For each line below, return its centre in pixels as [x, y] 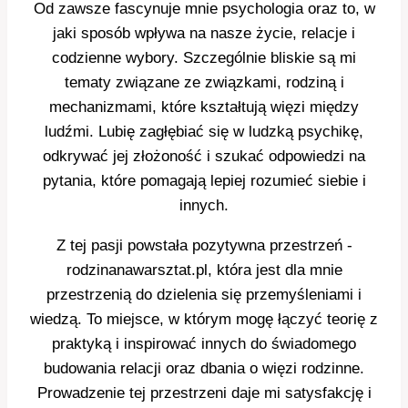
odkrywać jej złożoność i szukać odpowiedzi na [204, 157]
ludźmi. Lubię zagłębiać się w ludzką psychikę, [204, 132]
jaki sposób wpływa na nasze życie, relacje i [204, 34]
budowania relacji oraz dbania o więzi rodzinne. [204, 369]
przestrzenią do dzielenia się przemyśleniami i [204, 295]
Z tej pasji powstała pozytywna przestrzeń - [204, 246]
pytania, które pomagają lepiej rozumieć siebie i [204, 181]
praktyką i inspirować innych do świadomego [204, 344]
